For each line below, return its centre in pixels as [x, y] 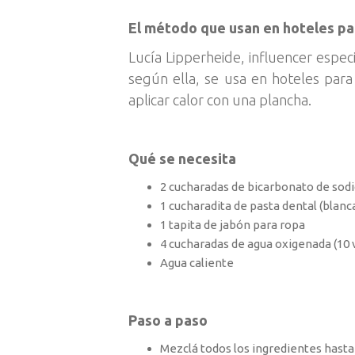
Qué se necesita [182, 158]
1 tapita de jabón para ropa [233, 225]
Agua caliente [197, 263]
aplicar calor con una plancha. [220, 100]
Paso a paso [168, 320]
